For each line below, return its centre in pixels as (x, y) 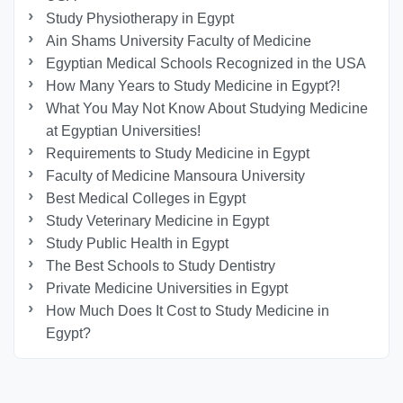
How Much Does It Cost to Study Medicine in (188, 311)
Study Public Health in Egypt (138, 244)
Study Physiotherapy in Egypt (140, 19)
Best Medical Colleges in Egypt (146, 199)
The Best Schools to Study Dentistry (161, 266)
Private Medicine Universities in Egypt (167, 289)
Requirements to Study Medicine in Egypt (178, 154)
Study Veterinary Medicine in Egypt (158, 221)
